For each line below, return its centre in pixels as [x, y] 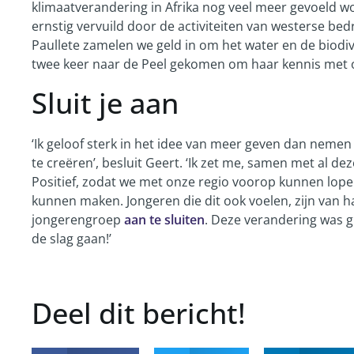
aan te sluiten [164, 219]
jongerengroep [78, 219]
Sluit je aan [105, 103]
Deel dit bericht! [139, 313]
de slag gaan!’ [72, 238]
